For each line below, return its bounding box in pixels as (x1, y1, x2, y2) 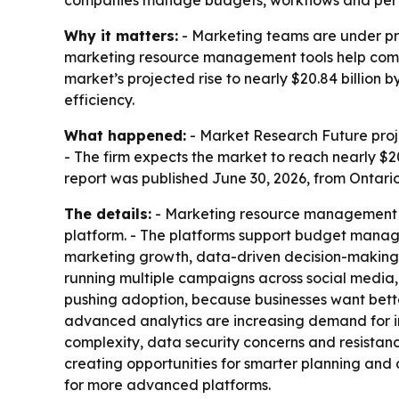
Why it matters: (64, 27, 178, 45)
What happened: (64, 126, 186, 145)
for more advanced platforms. (64, 376, 271, 395)
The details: (64, 205, 151, 224)
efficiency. (64, 91, 134, 110)
